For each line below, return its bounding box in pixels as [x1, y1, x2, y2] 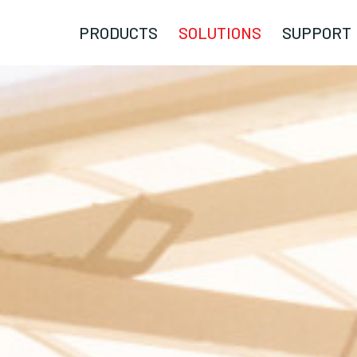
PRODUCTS [78, 23, 158, 42]
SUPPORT [281, 23, 351, 42]
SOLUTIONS [178, 23, 261, 42]
